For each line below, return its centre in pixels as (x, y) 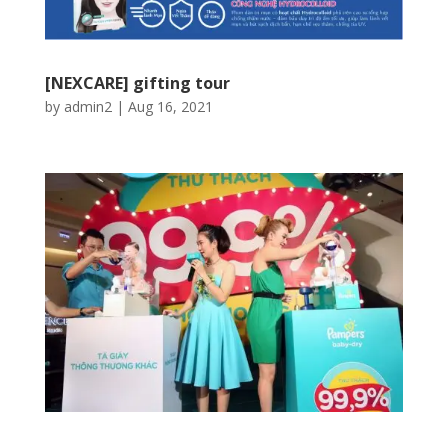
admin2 (87, 107)
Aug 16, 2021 (170, 107)
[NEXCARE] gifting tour (137, 83)
